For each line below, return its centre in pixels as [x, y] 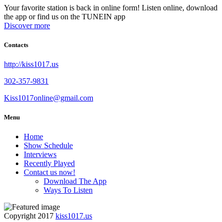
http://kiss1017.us [31, 64]
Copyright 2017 [30, 216]
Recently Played [49, 164]
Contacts [16, 45]
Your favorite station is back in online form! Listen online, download [111, 7]
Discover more [27, 25]
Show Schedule [48, 146]
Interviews [40, 155]
